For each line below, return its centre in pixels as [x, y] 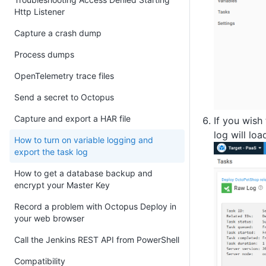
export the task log [51, 152]
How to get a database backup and [83, 173]
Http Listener [39, 12]
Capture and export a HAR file [72, 118]
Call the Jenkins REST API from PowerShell [97, 240]
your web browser [49, 218]
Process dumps [44, 54]
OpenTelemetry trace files [64, 76]
